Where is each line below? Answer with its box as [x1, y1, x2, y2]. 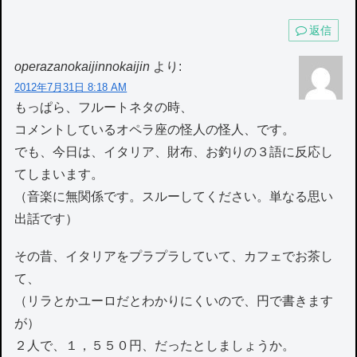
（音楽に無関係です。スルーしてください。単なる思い [14, 189, 334, 203]
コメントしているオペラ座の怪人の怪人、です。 [14, 122, 296, 136]
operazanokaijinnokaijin [14, 59, 151, 73]
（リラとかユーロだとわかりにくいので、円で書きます [14, 294, 334, 308]
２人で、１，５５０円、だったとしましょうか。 [14, 339, 296, 353]
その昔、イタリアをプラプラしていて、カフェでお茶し [14, 249, 334, 264]
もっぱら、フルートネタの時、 [14, 100, 194, 114]
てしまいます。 [14, 167, 104, 181]
